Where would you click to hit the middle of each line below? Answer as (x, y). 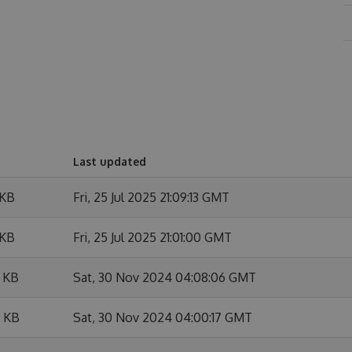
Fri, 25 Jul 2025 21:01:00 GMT (152, 237)
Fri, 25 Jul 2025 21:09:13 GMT (151, 197)
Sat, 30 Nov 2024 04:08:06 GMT (165, 277)
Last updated (110, 161)
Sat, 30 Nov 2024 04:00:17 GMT (163, 317)
